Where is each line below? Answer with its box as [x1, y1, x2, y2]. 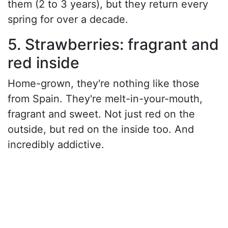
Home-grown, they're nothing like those [8, 77, 199, 90]
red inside [8, 53, 79, 72]
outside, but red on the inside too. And [8, 123, 194, 135]
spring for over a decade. [8, 13, 128, 25]
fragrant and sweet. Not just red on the [8, 107, 195, 120]
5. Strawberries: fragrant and [8, 35, 219, 53]
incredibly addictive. [8, 138, 104, 151]
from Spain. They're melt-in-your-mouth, [8, 92, 203, 105]
